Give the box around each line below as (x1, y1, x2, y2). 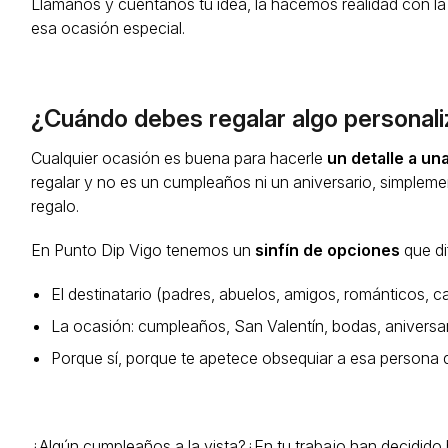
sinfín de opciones (255, 240, 401, 261)
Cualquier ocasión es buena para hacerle (31, 148, 328, 169)
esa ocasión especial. (31, 18, 190, 39)
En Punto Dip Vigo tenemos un (31, 240, 256, 261)
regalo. (31, 196, 80, 217)
